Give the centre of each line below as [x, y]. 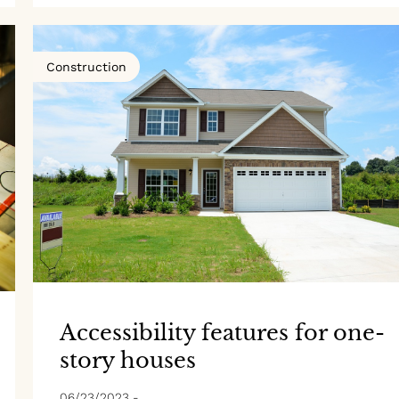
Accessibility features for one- [222, 332]
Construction [86, 66]
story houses [127, 360]
